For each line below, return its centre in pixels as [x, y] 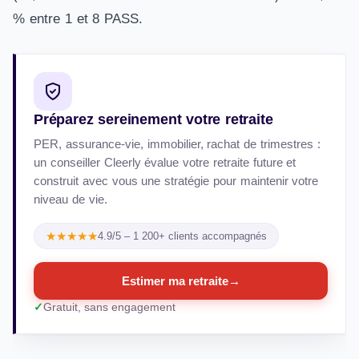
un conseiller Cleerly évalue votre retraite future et [165, 162]
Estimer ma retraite [175, 281]
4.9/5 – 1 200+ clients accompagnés [182, 236]
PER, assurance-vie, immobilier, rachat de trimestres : [177, 144]
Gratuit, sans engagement [109, 307]
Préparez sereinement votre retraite [153, 119]
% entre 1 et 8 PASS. [78, 19]
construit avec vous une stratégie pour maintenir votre [176, 181]
